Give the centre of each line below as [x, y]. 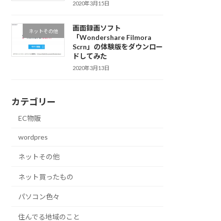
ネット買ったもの [46, 177]
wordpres [33, 137]
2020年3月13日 [91, 68]
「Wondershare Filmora [112, 37]
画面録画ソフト [96, 28]
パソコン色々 [39, 197]
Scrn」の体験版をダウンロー [117, 46]
